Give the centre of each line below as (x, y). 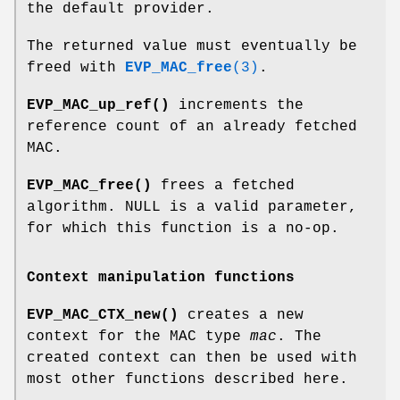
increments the (237, 105)
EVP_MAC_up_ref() (98, 105)
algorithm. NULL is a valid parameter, (192, 207)
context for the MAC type (138, 337)
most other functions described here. (187, 380)
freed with (76, 67)
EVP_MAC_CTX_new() (103, 316)
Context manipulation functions (161, 278)
